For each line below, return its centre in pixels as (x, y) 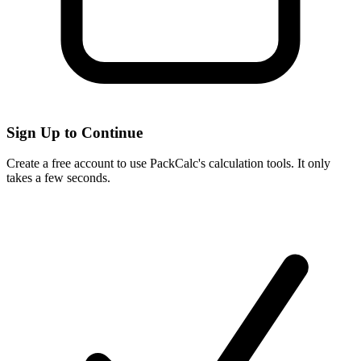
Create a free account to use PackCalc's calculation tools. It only (168, 164)
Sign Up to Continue (75, 132)
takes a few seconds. (58, 178)
